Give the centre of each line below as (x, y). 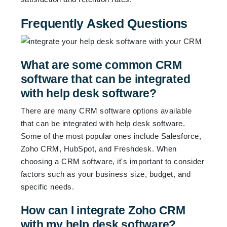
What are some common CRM (101, 65)
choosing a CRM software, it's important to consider (112, 161)
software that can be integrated (105, 79)
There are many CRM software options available (106, 110)
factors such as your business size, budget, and (106, 174)
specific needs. (47, 186)
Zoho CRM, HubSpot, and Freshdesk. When (99, 148)
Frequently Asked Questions (104, 23)
